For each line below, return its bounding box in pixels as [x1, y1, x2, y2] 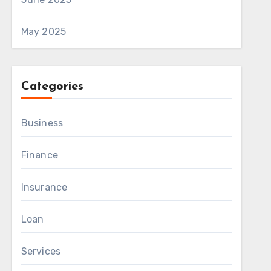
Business [21, 117, 64, 129]
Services [21, 246, 61, 257]
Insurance [21, 181, 68, 193]
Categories [21, 80, 83, 93]
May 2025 [21, 26, 67, 38]
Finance [21, 149, 59, 161]
